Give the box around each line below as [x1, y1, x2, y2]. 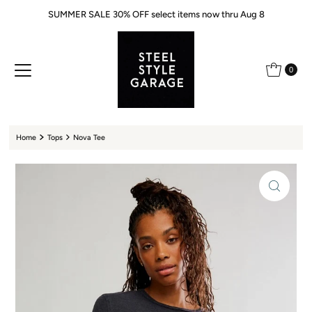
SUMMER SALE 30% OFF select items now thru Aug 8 [47, 8, 265, 19]
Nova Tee [73, 133, 106, 142]
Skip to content [10, 12, 79, 22]
